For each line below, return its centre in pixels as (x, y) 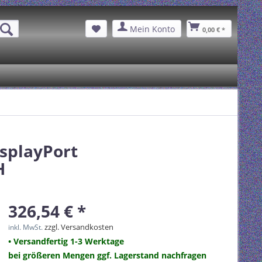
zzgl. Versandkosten (79, 227)
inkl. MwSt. (26, 227)
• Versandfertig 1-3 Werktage (66, 241)
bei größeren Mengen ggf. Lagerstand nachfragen (107, 255)
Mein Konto (152, 29)
